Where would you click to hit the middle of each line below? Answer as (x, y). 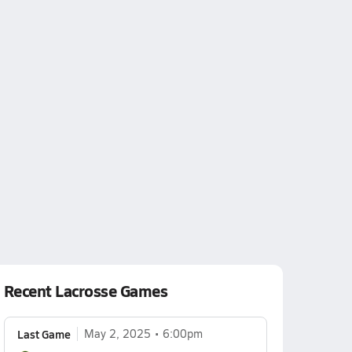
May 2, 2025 (117, 334)
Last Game (44, 334)
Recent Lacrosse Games (86, 291)
